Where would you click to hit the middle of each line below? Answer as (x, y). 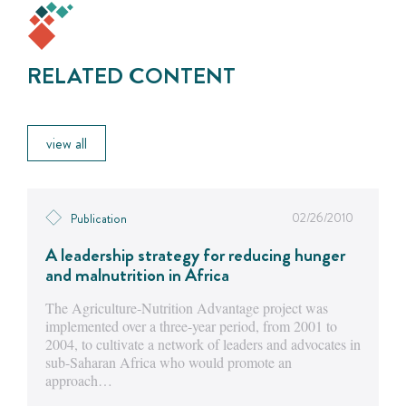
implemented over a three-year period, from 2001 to (191, 326)
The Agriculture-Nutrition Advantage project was (187, 308)
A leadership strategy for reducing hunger (195, 256)
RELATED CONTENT (131, 76)
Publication (99, 219)
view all (67, 144)
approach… (79, 381)
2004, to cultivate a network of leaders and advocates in (203, 344)
